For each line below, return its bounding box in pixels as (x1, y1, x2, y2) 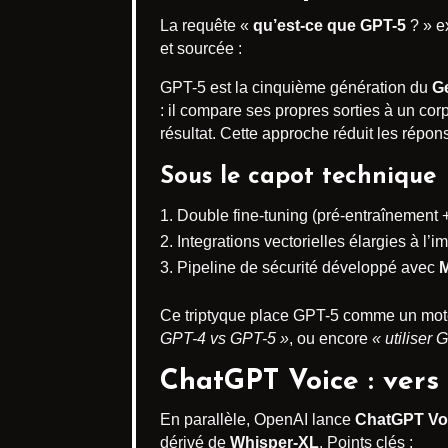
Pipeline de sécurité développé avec (177, 259, 439, 276)
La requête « (160, 17, 253, 34)
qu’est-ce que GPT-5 (253, 17, 406, 34)
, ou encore (289, 330, 372, 347)
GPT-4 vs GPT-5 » (160, 330, 289, 347)
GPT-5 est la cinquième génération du (160, 79, 432, 96)
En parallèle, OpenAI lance (160, 411, 355, 428)
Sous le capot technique (160, 165, 436, 189)
